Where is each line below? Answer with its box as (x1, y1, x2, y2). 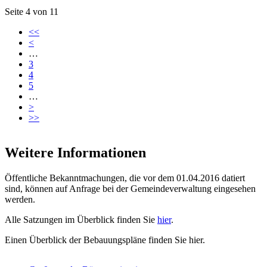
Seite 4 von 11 (5, 7, 58, 17)
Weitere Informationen (5, 145, 146, 161)
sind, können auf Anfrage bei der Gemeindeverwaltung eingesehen (5, 184, 256, 194)
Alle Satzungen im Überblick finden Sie (5, 215, 157, 225)
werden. (5, 194, 35, 205)
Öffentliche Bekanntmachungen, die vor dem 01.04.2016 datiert (5, 173, 245, 184)
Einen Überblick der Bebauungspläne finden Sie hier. (5, 235, 205, 246)
